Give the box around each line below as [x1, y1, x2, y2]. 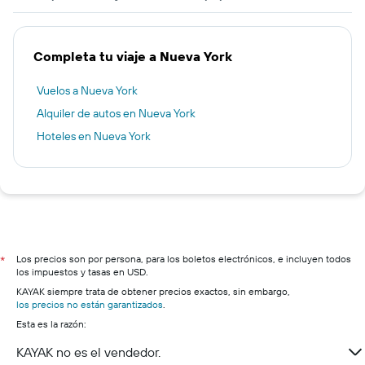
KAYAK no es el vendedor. [16, 344, 161, 360]
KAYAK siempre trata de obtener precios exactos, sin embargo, [16, 285, 290, 297]
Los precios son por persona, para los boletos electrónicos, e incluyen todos [16, 253, 351, 265]
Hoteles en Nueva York [37, 129, 151, 143]
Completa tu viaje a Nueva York [33, 48, 232, 64]
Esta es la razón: [16, 318, 86, 330]
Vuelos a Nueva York [37, 83, 138, 98]
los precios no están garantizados [16, 298, 163, 310]
